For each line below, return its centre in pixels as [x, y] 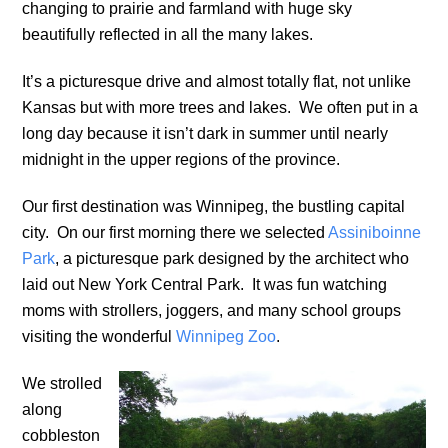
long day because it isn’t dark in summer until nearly [205, 134]
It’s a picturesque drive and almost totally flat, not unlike [217, 82]
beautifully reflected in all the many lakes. [168, 35]
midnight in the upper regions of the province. [181, 160]
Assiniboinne [375, 233]
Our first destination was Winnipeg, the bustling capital [214, 207]
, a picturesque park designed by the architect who [232, 259]
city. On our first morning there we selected [175, 233]
